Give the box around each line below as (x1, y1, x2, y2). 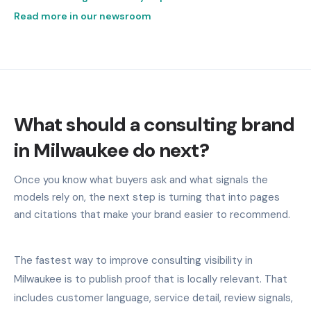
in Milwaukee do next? (14, 137, 210, 163)
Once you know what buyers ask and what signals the (14, 172, 268, 187)
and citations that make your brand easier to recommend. (14, 207, 290, 221)
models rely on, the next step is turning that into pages (14, 190, 280, 204)
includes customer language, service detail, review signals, (14, 290, 293, 305)
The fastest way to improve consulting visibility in (14, 253, 253, 267)
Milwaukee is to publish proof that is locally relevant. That (14, 271, 287, 286)
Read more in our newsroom (14, 9, 151, 22)
